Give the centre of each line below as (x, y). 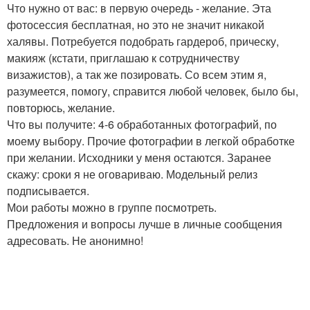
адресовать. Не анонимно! (75, 240)
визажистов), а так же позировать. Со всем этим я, (137, 74)
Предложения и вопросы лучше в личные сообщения (145, 224)
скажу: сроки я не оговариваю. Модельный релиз (132, 174)
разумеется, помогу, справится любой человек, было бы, (153, 91)
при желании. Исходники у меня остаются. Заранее (139, 157)
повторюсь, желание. (61, 108)
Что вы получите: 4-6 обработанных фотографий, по (142, 124)
